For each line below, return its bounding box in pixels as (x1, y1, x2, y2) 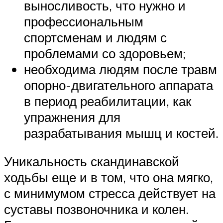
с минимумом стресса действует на (4, 185, 216, 202)
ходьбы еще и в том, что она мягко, (4, 169, 213, 186)
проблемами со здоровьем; (24, 45, 186, 61)
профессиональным (24, 13, 143, 29)
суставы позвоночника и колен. (4, 201, 189, 218)
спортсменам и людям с (24, 29, 167, 45)
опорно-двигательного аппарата (24, 77, 213, 93)
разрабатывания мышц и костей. (24, 124, 219, 141)
